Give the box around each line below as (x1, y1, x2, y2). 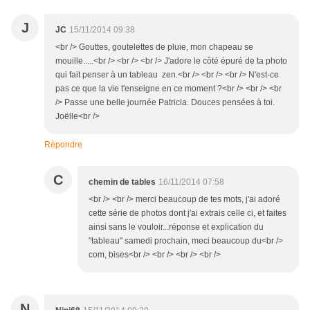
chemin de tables (89, 177, 156, 188)
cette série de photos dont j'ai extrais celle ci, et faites (89, 208, 286, 219)
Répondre (44, 140, 82, 150)
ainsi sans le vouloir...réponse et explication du (89, 222, 264, 232)
